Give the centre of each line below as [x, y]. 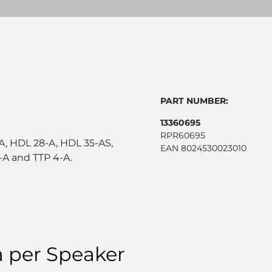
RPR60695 [183, 135]
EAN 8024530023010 [203, 148]
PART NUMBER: [194, 101]
